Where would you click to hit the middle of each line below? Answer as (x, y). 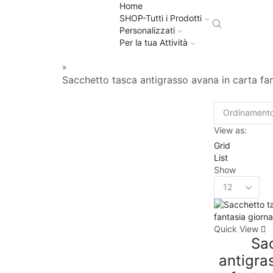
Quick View (236, 229)
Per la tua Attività (154, 42)
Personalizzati (147, 30)
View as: (230, 130)
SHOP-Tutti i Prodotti (161, 18)
